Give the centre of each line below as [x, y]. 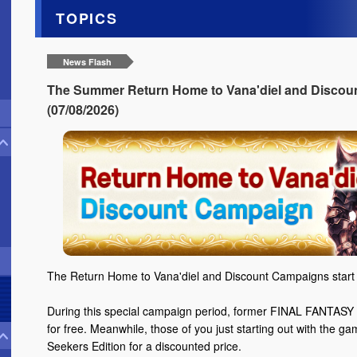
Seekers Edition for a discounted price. [144, 346]
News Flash [87, 62]
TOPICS [87, 18]
